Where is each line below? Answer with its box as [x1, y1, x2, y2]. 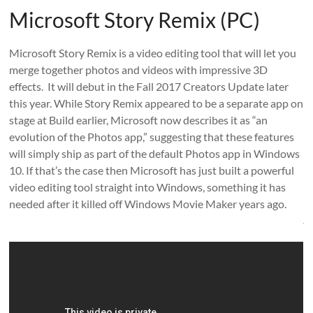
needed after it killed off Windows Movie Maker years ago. [9, 196, 287, 210]
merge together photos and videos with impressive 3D [9, 62, 268, 76]
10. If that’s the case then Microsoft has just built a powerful [9, 163, 295, 177]
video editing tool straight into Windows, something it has [9, 180, 286, 194]
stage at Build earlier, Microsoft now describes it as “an [9, 112, 268, 126]
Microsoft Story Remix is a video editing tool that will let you [9, 45, 297, 59]
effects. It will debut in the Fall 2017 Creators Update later [9, 79, 289, 93]
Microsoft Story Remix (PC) [9, 6, 261, 32]
